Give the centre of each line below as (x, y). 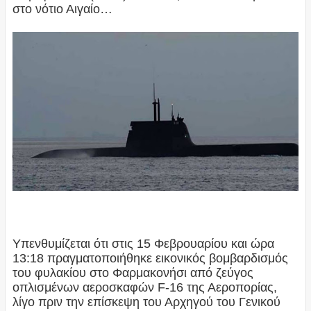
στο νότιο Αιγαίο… (62, 9)
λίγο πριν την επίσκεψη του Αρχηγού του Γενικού (146, 302)
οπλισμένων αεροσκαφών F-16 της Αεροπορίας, (144, 287)
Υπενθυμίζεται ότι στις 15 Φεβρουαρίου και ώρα (143, 243)
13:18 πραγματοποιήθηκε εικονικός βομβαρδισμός (150, 258)
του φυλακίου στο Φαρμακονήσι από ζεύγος (133, 272)
